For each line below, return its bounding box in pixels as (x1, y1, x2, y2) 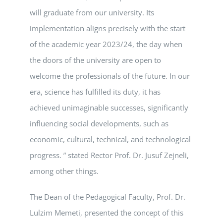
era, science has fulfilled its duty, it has (30, 87, 161, 97)
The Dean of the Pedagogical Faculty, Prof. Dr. (30, 192, 185, 202)
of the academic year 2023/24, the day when (30, 39, 182, 50)
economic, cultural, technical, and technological (30, 134, 191, 145)
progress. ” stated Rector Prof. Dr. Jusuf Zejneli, (30, 150, 189, 161)
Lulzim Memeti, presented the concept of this (30, 208, 183, 218)
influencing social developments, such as (30, 118, 168, 129)
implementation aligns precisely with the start (30, 23, 185, 34)
